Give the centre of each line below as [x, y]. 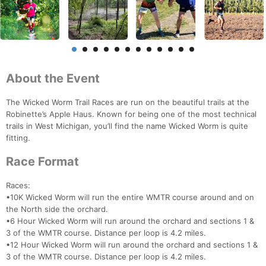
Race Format [42, 162]
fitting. [18, 138]
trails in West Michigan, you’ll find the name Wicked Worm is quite [127, 126]
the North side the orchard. [57, 209]
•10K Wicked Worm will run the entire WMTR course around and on [130, 197]
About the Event [53, 79]
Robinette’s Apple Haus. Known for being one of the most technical [131, 114]
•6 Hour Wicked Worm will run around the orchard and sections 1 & [130, 221]
